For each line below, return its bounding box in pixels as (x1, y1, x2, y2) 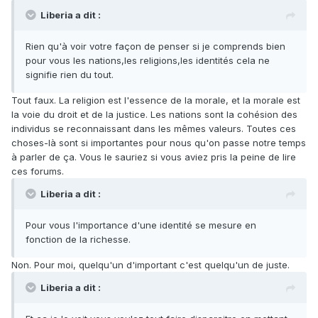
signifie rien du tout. (26, 69, 114, 81)
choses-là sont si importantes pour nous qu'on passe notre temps (11, 137, 306, 149)
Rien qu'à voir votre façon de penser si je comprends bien (26, 40, 285, 53)
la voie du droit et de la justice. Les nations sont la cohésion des (11, 109, 297, 121)
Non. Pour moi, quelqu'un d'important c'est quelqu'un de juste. (11, 259, 290, 271)
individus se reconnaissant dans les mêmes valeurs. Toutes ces (11, 123, 296, 135)
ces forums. (11, 165, 64, 177)
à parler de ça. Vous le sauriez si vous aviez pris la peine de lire (11, 151, 296, 163)
